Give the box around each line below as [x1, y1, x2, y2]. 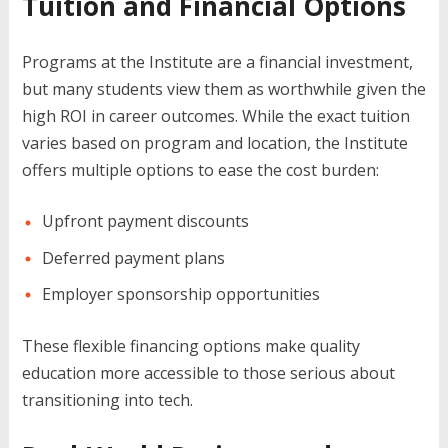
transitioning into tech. [21, 388, 193, 411]
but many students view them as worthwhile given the [21, 78, 426, 101]
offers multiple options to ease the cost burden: [21, 159, 379, 182]
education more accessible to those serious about [21, 361, 395, 384]
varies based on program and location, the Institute [21, 132, 408, 155]
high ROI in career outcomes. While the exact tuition [21, 105, 410, 128]
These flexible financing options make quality [21, 334, 360, 357]
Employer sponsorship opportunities [41, 282, 320, 305]
